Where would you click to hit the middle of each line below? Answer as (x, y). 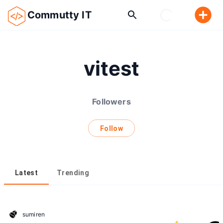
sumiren (34, 214)
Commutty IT (59, 15)
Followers (111, 102)
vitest (111, 68)
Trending (73, 172)
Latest (26, 172)
